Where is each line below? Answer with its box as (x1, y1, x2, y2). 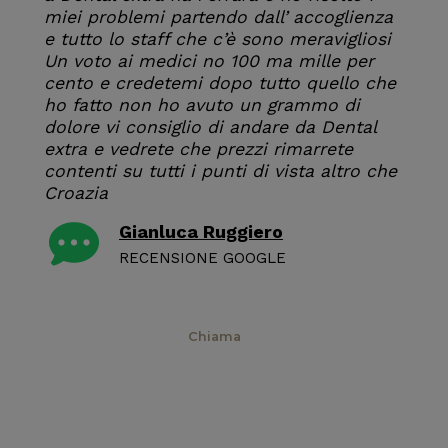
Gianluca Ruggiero (119, 221, 283, 242)
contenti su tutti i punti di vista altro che (44, 161, 397, 181)
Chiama (188, 329, 241, 344)
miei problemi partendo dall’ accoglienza (44, 7, 393, 27)
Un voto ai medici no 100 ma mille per (44, 51, 374, 71)
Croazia (44, 183, 108, 203)
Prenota (60, 329, 115, 344)
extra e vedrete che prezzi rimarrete (44, 139, 353, 159)
